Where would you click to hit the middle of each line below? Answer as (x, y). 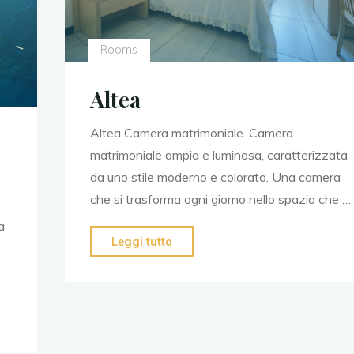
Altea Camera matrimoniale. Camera (191, 133)
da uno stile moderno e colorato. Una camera (215, 177)
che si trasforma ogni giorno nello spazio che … (220, 200)
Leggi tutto (141, 242)
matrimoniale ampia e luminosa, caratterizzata (218, 155)
